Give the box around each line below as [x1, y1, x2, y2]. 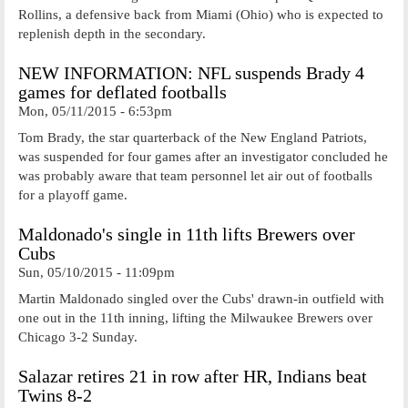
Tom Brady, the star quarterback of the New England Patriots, [18, 129, 367, 145]
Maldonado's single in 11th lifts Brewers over [18, 225, 355, 244]
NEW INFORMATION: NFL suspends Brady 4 [18, 64, 364, 83]
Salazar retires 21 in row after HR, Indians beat [18, 367, 367, 386]
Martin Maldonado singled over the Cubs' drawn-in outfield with [18, 291, 384, 306]
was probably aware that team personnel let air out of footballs [18, 168, 372, 183]
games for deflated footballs [18, 83, 227, 102]
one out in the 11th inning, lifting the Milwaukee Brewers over [18, 310, 372, 325]
